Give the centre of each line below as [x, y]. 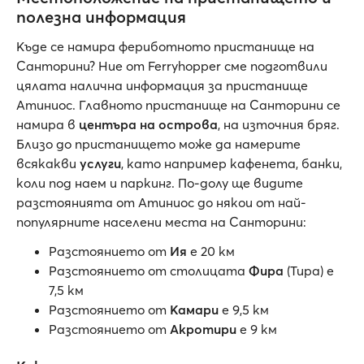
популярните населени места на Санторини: [161, 222]
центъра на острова [148, 125]
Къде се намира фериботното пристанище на [165, 47]
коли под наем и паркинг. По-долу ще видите [160, 183]
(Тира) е [309, 271]
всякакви [48, 164]
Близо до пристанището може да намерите [158, 144]
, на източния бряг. [279, 125]
